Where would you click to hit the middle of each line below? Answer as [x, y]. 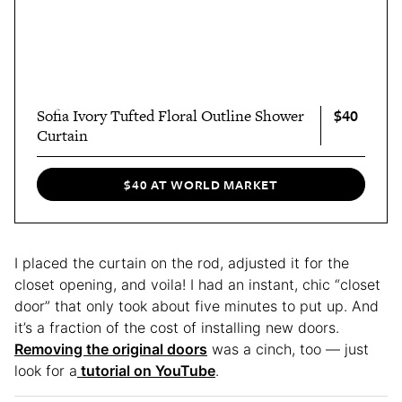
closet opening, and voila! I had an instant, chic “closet [197, 285]
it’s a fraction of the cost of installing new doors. [177, 328]
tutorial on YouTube [146, 371]
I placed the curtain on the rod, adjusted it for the [182, 263]
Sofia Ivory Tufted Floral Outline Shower [170, 115]
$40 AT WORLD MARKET [201, 185]
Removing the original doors [111, 350]
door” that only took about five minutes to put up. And [197, 306]
